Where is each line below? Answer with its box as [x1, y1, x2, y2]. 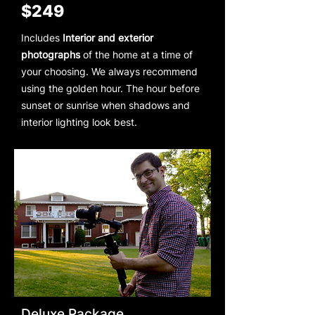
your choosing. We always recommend [21, 65, 198, 77]
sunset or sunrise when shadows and [21, 98, 190, 111]
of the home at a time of [80, 48, 193, 60]
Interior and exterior [63, 31, 153, 44]
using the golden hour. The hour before [21, 82, 200, 94]
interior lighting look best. [21, 115, 137, 128]
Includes [21, 31, 63, 44]
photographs [21, 48, 80, 60]
